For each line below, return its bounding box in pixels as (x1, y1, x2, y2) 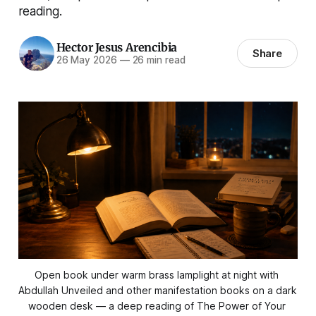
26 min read (129, 54, 186, 66)
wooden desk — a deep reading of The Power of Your (28, 300, 286, 312)
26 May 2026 (56, 54, 117, 66)
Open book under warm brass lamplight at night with (35, 269, 279, 281)
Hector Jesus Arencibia (56, 40, 178, 55)
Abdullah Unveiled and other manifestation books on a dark (18, 284, 297, 297)
